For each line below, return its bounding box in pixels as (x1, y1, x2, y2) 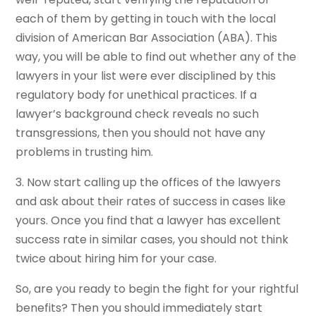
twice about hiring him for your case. (16, 250, 220, 267)
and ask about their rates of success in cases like (16, 193, 286, 210)
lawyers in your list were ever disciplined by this (16, 68, 276, 85)
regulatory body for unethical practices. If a (16, 87, 257, 104)
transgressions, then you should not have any (16, 125, 266, 142)
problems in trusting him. (16, 144, 157, 161)
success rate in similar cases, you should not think (16, 231, 289, 248)
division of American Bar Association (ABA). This (16, 30, 278, 47)
